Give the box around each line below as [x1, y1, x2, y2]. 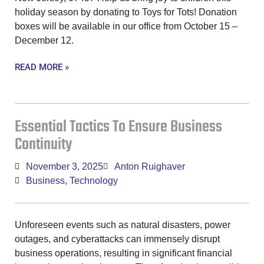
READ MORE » [15, 62, 69, 73]
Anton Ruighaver [114, 161, 185, 172]
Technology [70, 176, 118, 186]
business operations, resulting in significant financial [15, 248, 232, 259]
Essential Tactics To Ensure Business [15, 114, 222, 140]
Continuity [15, 132, 72, 158]
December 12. [15, 35, 74, 46]
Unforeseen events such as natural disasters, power [15, 220, 230, 230]
